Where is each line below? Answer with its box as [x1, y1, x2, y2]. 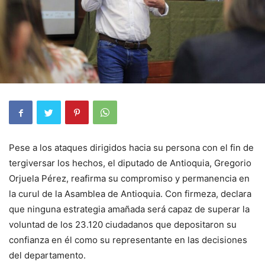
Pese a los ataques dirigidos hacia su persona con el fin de [9, 142, 254, 154]
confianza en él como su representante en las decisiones [9, 234, 247, 246]
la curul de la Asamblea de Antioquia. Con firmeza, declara [9, 188, 251, 200]
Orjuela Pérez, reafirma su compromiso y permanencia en [9, 173, 250, 185]
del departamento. [9, 250, 86, 261]
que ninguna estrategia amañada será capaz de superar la [9, 203, 250, 215]
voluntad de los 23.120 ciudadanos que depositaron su [9, 219, 237, 231]
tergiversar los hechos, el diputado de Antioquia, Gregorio [9, 157, 251, 169]
